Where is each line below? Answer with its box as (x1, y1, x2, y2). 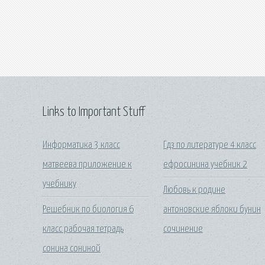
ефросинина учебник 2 (163, 160, 248, 170)
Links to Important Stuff (43, 105, 144, 119)
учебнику (43, 179, 76, 190)
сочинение (163, 224, 203, 234)
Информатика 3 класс (43, 140, 120, 151)
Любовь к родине (163, 185, 226, 195)
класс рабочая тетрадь (43, 224, 124, 234)
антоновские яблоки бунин (163, 204, 261, 215)
